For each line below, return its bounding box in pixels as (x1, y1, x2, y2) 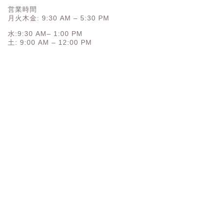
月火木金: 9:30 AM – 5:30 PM (7, 14, 109, 22)
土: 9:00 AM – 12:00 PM (7, 38, 92, 46)
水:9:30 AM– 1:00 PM (7, 30, 83, 37)
